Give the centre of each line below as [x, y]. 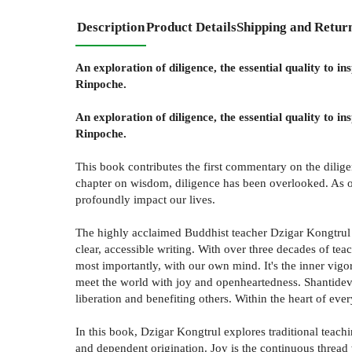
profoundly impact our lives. [145, 199]
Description [111, 27]
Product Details [191, 27]
